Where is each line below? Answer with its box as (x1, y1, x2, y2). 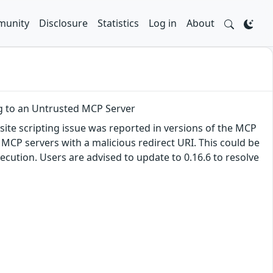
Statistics (97, 16, 139, 30)
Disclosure (39, 16, 88, 30)
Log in (149, 16, 177, 30)
